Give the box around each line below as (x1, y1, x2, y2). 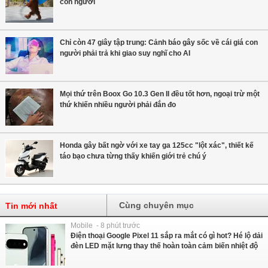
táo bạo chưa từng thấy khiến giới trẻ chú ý (60, 152, 206, 161)
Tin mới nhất (5, 201, 57, 211)
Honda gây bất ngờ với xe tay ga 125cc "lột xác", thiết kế (60, 141, 254, 150)
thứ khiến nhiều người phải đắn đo (60, 100, 176, 109)
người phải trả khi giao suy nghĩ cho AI (60, 49, 190, 58)
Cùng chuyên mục (119, 200, 194, 211)
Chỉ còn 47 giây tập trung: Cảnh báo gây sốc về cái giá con (60, 38, 258, 47)
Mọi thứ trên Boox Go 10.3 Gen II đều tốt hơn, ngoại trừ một (60, 90, 260, 99)
